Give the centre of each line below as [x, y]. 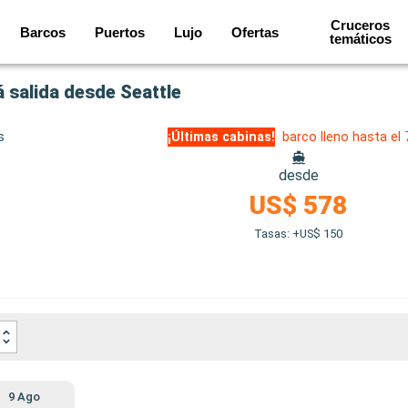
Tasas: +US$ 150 [299, 234]
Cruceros [361, 25]
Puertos [120, 32]
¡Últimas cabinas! [222, 137]
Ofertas [255, 32]
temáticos [360, 39]
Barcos [43, 32]
